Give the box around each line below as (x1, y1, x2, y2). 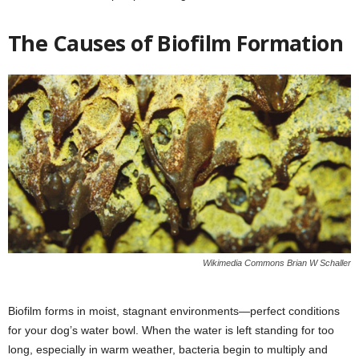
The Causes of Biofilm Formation (8, 28, 344, 58)
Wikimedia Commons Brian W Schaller (203, 257, 351, 268)
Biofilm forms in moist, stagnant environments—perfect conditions (8, 304, 340, 317)
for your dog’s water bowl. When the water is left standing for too (8, 323, 334, 337)
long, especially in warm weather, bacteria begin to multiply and (8, 342, 328, 356)
